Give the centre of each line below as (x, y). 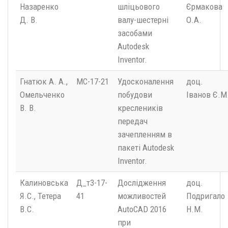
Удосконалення (146, 82)
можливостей (142, 196)
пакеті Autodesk (146, 148)
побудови (135, 95)
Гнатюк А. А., (44, 82)
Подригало (206, 196)
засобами (135, 33)
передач (133, 121)
